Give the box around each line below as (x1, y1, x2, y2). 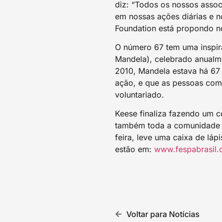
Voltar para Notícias (126, 209, 200, 220)
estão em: (115, 144, 154, 155)
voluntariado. (115, 89, 164, 100)
